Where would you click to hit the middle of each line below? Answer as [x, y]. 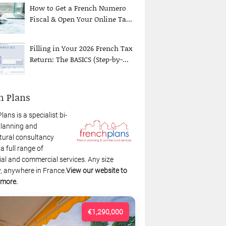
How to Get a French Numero [78, 8]
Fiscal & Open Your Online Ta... [81, 19]
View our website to [97, 170]
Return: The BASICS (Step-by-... [79, 60]
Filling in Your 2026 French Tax [81, 48]
